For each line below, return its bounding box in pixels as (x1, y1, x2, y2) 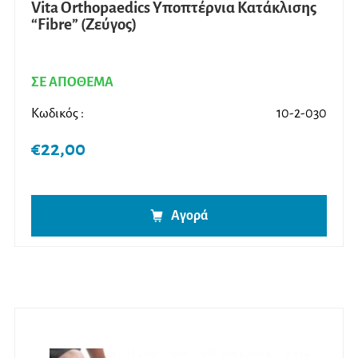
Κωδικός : (31, 106, 84, 121)
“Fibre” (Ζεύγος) (31, 16, 137, 34)
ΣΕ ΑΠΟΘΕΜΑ (31, 75, 113, 90)
